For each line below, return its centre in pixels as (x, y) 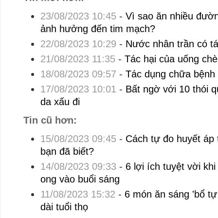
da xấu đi (60, 102)
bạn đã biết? (67, 152)
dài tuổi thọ (64, 207)
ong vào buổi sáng (80, 179)
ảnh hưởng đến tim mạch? (98, 29)
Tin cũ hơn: (50, 120)
